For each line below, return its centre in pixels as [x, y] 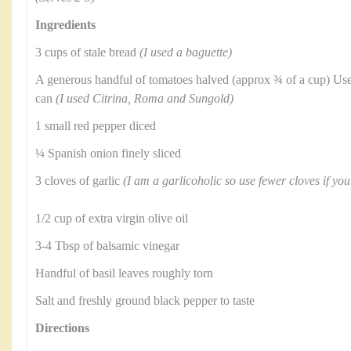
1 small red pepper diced [96, 126]
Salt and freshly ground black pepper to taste [145, 301]
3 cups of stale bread [87, 52]
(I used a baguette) [186, 52]
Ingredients [65, 25]
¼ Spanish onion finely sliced [108, 154]
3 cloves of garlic [79, 181]
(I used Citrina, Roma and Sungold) [145, 99]
